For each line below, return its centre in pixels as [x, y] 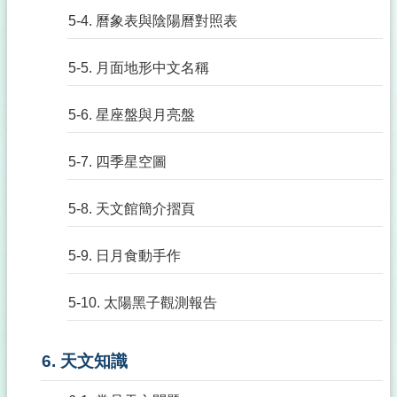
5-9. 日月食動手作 [125, 256]
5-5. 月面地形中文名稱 [139, 68]
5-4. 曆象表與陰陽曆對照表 [153, 21]
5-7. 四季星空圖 [117, 162]
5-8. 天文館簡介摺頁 [132, 209]
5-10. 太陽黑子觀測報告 [143, 303]
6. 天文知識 [85, 361]
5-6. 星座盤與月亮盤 [132, 115]
